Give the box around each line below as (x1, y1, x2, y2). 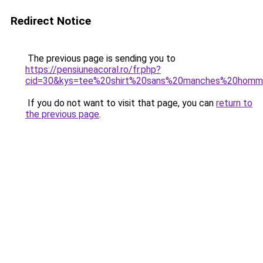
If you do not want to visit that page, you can (25, 97, 216, 109)
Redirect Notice (11, 14, 91, 28)
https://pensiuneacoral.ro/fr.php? (25, 64, 161, 75)
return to (216, 97, 252, 109)
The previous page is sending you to (25, 53, 176, 64)
